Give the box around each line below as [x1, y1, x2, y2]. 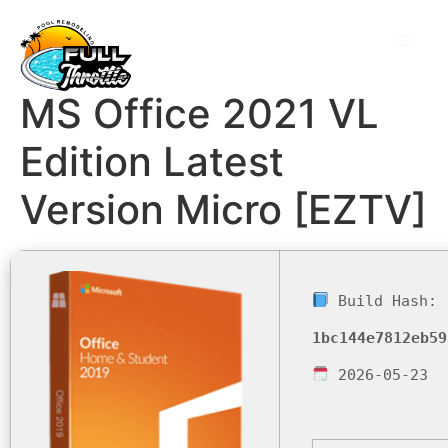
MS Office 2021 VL [20, 88, 379, 138]
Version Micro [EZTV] [20, 184, 427, 234]
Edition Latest [20, 136, 284, 186]
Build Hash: [329, 291, 438, 310]
